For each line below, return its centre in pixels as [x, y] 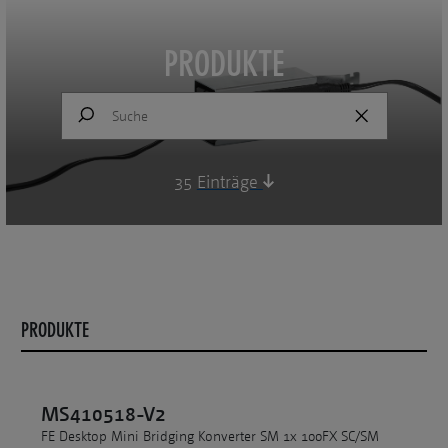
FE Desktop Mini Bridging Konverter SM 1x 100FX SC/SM [210, 437]
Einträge [229, 182]
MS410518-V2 [103, 414]
